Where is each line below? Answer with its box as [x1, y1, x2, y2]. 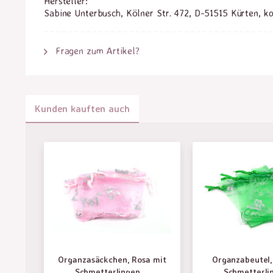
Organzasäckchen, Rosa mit [58, 254, 166, 264]
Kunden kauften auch [35, 102, 130, 115]
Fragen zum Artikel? [52, 44, 140, 57]
